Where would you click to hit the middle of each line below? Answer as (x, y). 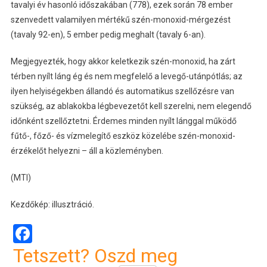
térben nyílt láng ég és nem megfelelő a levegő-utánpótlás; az (126, 77)
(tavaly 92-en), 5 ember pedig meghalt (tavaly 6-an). (108, 35)
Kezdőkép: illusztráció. (52, 205)
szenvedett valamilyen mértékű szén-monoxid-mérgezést (120, 20)
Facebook (72, 234)
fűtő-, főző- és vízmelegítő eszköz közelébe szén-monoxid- (123, 136)
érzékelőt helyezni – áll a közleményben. (87, 151)
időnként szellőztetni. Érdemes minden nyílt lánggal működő (123, 121)
